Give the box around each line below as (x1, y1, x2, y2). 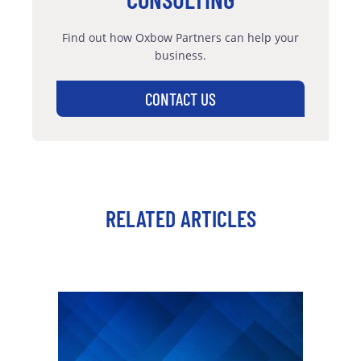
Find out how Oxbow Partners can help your (62, 29, 299, 45)
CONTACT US (145, 88, 216, 109)
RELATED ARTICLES (105, 204, 256, 232)
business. (155, 47, 206, 63)
